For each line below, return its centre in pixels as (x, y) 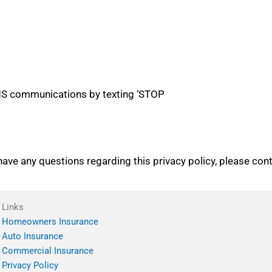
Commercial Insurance (47, 250)
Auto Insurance (32, 236)
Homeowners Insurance (50, 221)
